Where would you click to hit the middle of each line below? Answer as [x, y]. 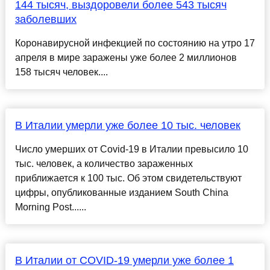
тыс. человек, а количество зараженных [104, 164]
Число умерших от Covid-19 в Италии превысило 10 [131, 149]
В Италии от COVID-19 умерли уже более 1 [124, 261]
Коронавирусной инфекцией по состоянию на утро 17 [135, 43]
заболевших [46, 20]
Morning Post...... [50, 207]
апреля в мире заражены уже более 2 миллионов [126, 58]
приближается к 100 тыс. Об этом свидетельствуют [128, 178]
